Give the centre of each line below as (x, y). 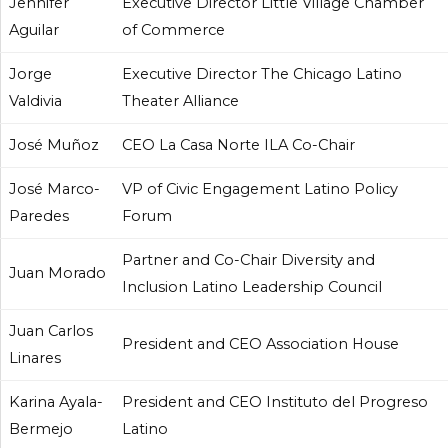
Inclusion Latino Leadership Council (252, 287)
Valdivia (35, 101)
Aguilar (34, 30)
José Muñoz (54, 145)
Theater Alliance (180, 101)
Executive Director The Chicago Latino (262, 74)
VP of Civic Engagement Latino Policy (260, 189)
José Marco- (54, 189)
